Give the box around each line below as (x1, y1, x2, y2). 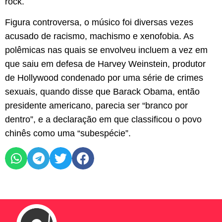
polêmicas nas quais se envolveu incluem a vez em (5, 45, 208, 55)
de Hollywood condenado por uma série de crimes (5, 73, 203, 83)
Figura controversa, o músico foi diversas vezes (5, 17, 193, 28)
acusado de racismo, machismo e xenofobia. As (5, 31, 194, 42)
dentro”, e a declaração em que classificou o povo (5, 114, 202, 125)
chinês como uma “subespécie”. (5, 128, 131, 139)
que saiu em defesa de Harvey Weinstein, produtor (5, 59, 206, 69)
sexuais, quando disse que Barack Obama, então (5, 87, 200, 97)
